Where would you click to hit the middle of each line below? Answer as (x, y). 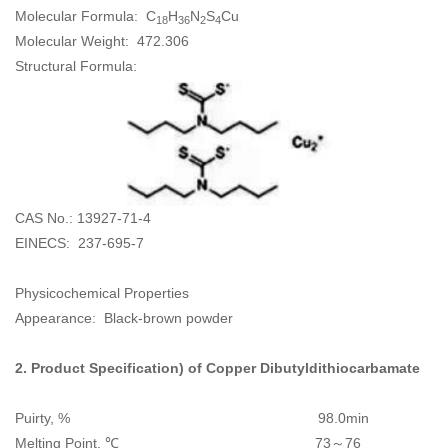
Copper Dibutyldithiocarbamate (313, 367)
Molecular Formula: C (85, 15)
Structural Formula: (80, 65)
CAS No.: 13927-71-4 (83, 217)
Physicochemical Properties (102, 292)
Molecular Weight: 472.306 (102, 40)
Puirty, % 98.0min (192, 417)
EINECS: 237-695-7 (79, 242)
